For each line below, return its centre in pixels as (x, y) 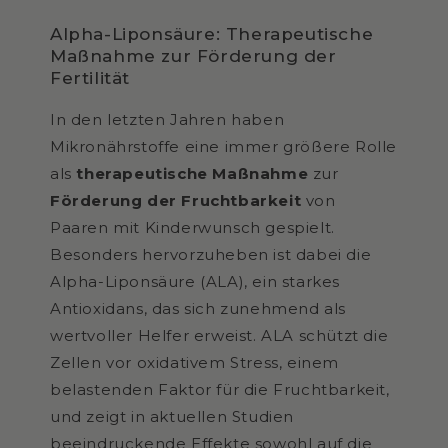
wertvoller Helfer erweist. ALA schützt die (219, 335)
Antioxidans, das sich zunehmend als (198, 308)
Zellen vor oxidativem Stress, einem (195, 362)
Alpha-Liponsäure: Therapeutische (212, 33)
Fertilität (90, 77)
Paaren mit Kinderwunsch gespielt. (192, 227)
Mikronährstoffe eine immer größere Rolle (224, 146)
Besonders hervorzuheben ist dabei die (211, 254)
